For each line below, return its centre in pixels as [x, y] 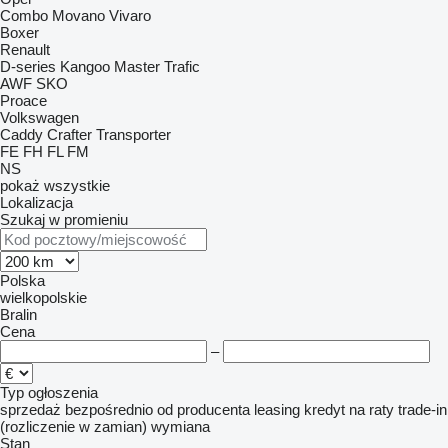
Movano [78, 15]
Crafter [69, 134]
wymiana [180, 426]
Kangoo [85, 66]
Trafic [182, 66]
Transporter [133, 134]
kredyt [324, 409]
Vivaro [130, 15]
